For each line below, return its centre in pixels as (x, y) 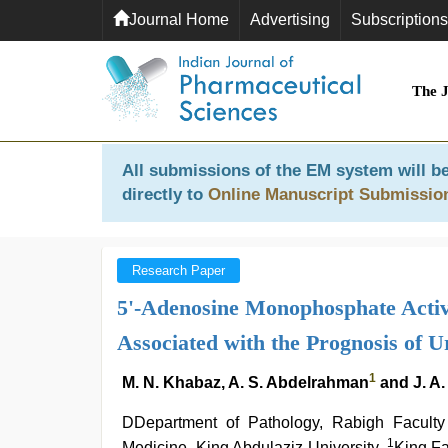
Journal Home (179, 19)
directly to (165, 194)
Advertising (290, 19)
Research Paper (178, 270)
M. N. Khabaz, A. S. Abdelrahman (245, 382)
